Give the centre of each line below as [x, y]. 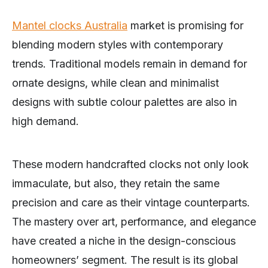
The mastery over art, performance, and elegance [134, 222]
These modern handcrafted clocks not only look [130, 165]
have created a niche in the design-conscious [124, 241]
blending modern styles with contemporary [118, 45]
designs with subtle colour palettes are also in [124, 102]
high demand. [45, 121]
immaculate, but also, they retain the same [116, 184]
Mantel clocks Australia [70, 26]
